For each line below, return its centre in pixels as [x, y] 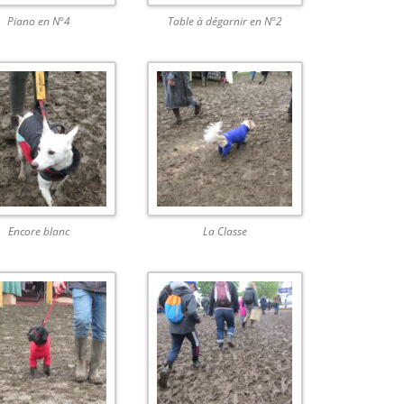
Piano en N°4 [39, 21]
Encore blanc [39, 232]
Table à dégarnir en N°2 [225, 21]
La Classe [225, 232]
